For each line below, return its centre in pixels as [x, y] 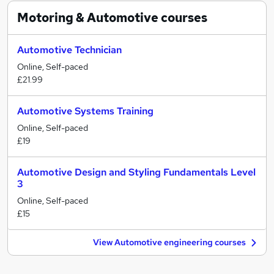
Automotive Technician [69, 50]
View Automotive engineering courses [169, 242]
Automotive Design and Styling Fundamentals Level [136, 172]
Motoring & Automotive [88, 18]
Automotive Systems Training [85, 111]
